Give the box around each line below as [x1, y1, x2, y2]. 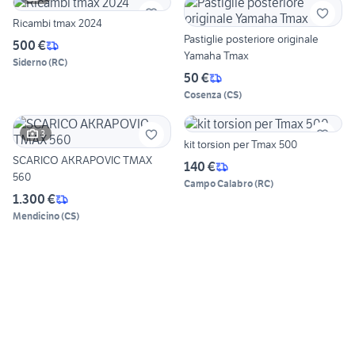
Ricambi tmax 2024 [13, 16, 102, 31]
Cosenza [184, 89, 222, 101]
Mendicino [13, 210, 59, 223]
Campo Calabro [184, 177, 253, 190]
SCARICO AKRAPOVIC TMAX [13, 153, 152, 168]
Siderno [13, 56, 47, 69]
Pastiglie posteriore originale [184, 32, 319, 47]
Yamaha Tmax [184, 48, 249, 63]
